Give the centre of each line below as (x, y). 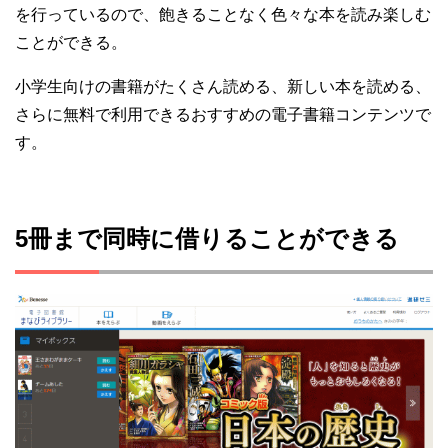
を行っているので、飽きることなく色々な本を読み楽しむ (223, 14)
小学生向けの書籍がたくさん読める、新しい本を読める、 (223, 86)
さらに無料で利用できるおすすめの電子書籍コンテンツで (223, 114)
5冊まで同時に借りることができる (207, 238)
